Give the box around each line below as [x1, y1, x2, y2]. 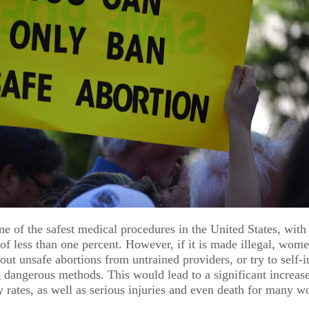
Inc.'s [58, 257, 110, 284]
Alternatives [58, 223, 175, 250]
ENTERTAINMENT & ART [206, 232, 283, 242]
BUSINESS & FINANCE [71, 199, 143, 208]
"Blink [202, 257, 266, 284]
